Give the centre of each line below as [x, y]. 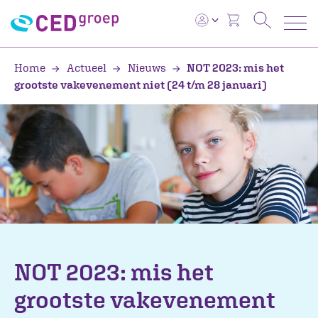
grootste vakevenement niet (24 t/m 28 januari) [141, 84]
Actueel [86, 67]
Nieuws [147, 67]
